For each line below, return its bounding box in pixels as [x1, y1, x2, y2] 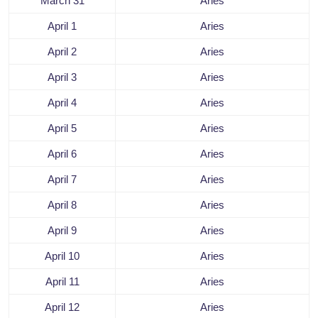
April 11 [45, 275, 79, 288]
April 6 [48, 148, 77, 160]
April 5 [48, 122, 77, 135]
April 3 [48, 71, 77, 84]
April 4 [48, 97, 77, 109]
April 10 [45, 250, 79, 263]
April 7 [48, 173, 77, 186]
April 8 [48, 199, 77, 212]
